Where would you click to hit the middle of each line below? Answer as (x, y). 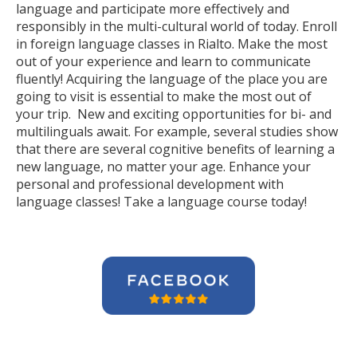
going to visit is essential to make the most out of (164, 96)
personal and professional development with (150, 184)
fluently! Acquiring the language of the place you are (172, 79)
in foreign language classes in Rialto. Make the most (172, 44)
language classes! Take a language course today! (161, 202)
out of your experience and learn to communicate (163, 61)
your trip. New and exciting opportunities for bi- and (174, 114)
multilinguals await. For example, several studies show (177, 131)
